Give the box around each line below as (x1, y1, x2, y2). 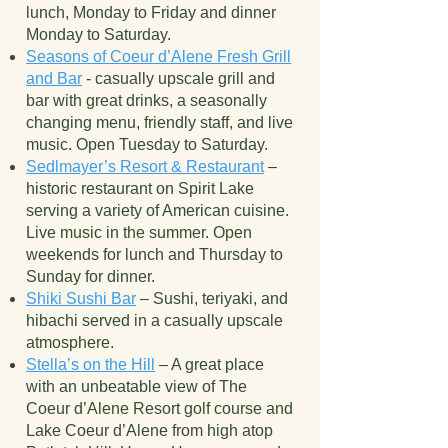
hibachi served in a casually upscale (26, 312, 283, 329)
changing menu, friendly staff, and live (26, 114, 293, 131)
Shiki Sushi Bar (26, 290, 136, 307)
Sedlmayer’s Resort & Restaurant (26, 158, 264, 175)
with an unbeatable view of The (26, 378, 247, 395)
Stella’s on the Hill (26, 356, 155, 373)
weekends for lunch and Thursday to (26, 246, 283, 263)
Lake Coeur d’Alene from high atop (26, 422, 273, 439)
